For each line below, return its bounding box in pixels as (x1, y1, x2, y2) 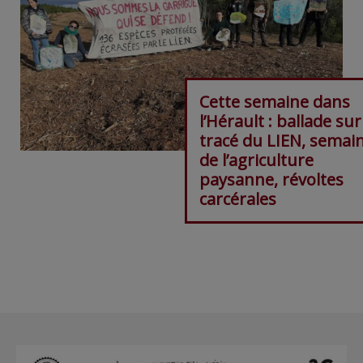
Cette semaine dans (199, 91, 350, 113)
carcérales (199, 188, 276, 211)
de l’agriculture (199, 149, 314, 172)
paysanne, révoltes (199, 169, 344, 191)
